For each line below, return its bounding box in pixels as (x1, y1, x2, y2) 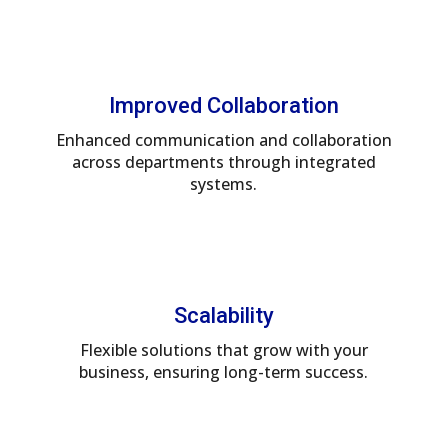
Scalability (173, 302, 274, 328)
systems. (190, 172, 258, 195)
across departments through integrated (71, 150, 376, 173)
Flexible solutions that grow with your (79, 338, 368, 361)
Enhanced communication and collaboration (55, 128, 392, 151)
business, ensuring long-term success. (79, 360, 369, 383)
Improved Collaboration (108, 92, 339, 118)
